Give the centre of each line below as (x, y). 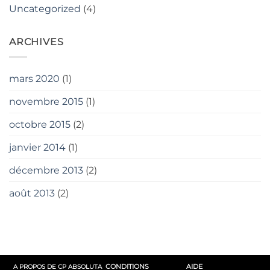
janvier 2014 (37, 147)
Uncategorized (45, 9)
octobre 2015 (40, 124)
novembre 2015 (46, 101)
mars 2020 (34, 78)
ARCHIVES (36, 42)
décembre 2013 (46, 170)
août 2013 (32, 193)
